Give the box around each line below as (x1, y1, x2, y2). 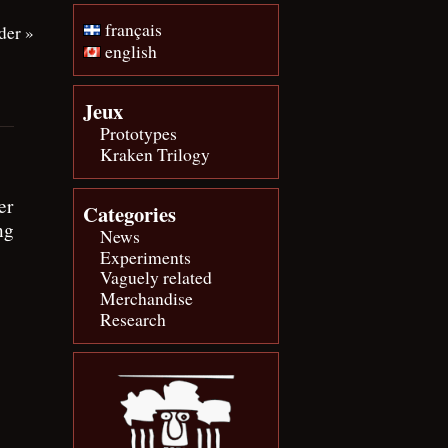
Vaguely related (100, 265, 213, 290)
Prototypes (100, 121, 178, 146)
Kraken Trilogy (100, 142, 211, 167)
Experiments (100, 244, 192, 269)
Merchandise (100, 286, 194, 311)
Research (100, 307, 167, 332)
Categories (82, 198, 176, 229)
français (100, 16, 162, 41)
